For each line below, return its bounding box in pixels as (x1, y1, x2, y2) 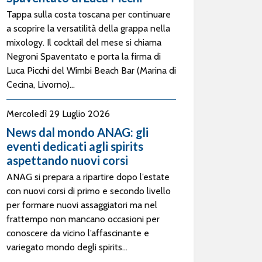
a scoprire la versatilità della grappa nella (6, 23, 170, 34)
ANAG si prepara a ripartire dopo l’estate (6, 171, 170, 182)
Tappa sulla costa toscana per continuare (6, 9, 171, 20)
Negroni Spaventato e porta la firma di (6, 51, 161, 62)
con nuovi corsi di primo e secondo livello (6, 185, 171, 196)
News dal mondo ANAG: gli (6, 125, 149, 139)
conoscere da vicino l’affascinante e (6, 227, 149, 239)
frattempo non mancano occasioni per (6, 213, 160, 225)
